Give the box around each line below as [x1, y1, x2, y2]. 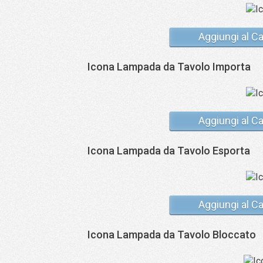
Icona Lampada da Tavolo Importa [87, 60, 251, 73]
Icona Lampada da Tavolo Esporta [87, 144, 250, 157]
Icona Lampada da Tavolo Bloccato [87, 228, 256, 241]
